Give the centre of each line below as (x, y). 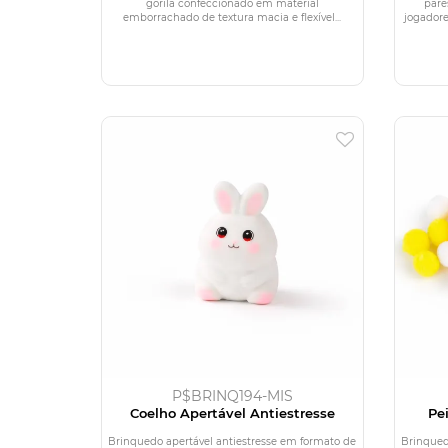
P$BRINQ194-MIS (232, 395)
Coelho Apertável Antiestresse (232, 412)
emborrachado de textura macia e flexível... (232, 17)
